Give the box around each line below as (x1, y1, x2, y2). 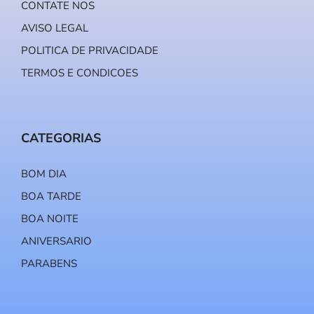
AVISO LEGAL (21, 21, 88, 36)
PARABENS (21, 257, 77, 271)
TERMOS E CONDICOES (21, 66, 138, 81)
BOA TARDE (21, 189, 81, 204)
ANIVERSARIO (21, 234, 92, 249)
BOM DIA (21, 167, 67, 182)
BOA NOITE (21, 212, 78, 226)
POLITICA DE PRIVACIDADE (21, 43, 158, 58)
